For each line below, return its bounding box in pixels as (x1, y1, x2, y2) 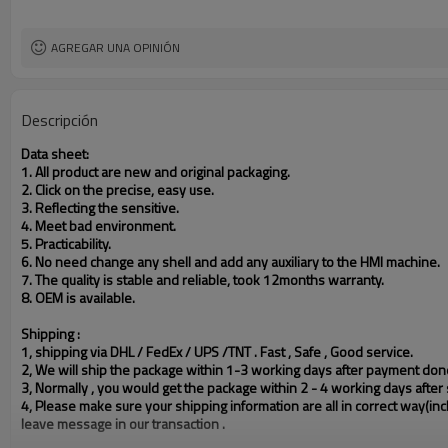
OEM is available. (35, 287, 135, 308)
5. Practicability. (21, 233, 111, 254)
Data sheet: (21, 143, 89, 164)
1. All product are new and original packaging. (21, 161, 290, 182)
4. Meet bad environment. (21, 215, 176, 236)
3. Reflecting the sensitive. (21, 197, 179, 218)
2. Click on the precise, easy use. (21, 179, 214, 200)
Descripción (21, 108, 98, 132)
